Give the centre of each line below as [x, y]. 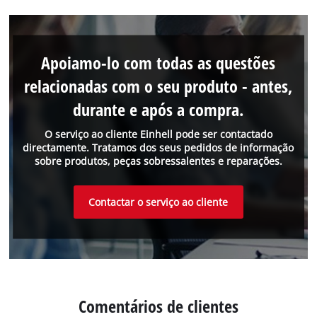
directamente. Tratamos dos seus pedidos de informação [158, 148]
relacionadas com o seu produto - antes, [158, 86]
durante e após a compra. [158, 109]
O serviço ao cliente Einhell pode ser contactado [158, 134]
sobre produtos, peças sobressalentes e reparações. [158, 161]
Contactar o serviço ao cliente [158, 202]
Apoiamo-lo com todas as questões [158, 62]
